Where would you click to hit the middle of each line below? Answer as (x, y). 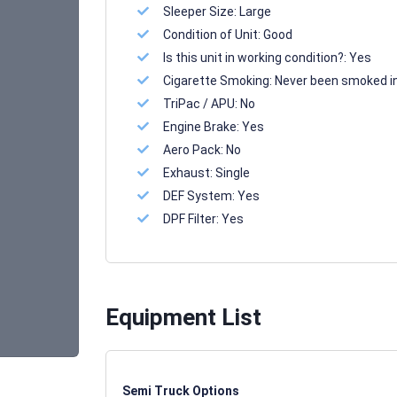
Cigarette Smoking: (219, 81)
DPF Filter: (192, 219)
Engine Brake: (202, 127)
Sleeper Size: (201, 12)
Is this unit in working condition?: (256, 58)
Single (233, 173)
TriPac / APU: (202, 104)
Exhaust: (189, 173)
